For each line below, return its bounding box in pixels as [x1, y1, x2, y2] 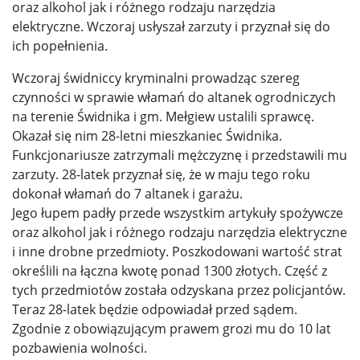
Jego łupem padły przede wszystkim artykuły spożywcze [12, 203, 343, 222]
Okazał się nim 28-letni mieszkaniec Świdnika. [12, 126, 282, 145]
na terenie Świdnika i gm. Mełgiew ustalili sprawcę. [12, 107, 314, 125]
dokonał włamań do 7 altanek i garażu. [12, 184, 243, 202]
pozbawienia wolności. [12, 338, 147, 357]
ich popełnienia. [12, 36, 108, 55]
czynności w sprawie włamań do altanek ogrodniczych [12, 88, 336, 106]
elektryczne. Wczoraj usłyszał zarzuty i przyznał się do [12, 17, 330, 35]
